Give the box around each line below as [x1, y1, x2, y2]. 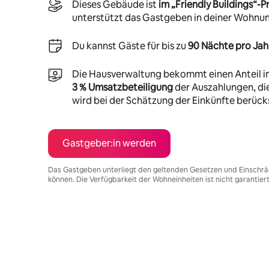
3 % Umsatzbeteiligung [72, 80, 173, 94]
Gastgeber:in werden [62, 136, 156, 150]
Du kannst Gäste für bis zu [72, 39, 188, 52]
